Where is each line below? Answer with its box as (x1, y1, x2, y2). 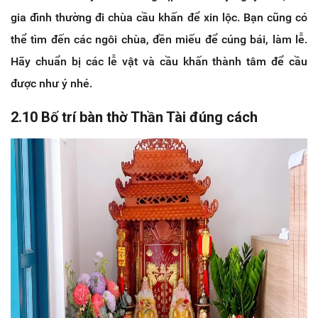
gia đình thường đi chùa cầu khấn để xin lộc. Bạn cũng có (11, 10, 307, 24)
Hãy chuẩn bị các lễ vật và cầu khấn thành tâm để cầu (11, 54, 307, 68)
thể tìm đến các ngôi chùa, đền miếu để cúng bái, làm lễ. (11, 32, 307, 46)
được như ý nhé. (11, 76, 92, 90)
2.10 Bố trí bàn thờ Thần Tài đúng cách (11, 108, 258, 126)
